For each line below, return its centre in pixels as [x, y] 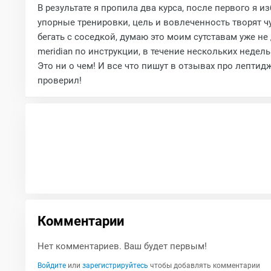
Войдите [51, 266]
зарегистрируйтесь [115, 266]
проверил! [59, 80]
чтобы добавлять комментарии [204, 266]
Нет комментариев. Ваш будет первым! [122, 246]
